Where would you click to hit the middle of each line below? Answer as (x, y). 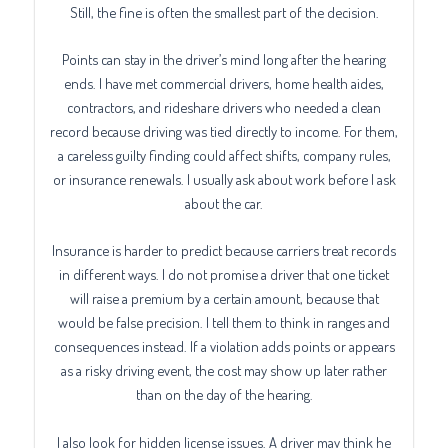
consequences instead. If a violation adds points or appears (224, 346)
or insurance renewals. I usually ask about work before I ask (224, 178)
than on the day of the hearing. (224, 394)
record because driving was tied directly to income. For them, (224, 130)
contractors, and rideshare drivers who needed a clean (224, 106)
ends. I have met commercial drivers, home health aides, (224, 82)
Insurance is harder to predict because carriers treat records (224, 250)
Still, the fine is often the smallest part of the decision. (224, 11)
